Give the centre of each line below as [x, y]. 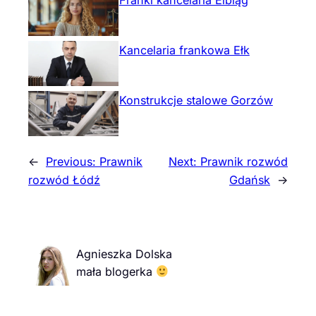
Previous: [73, 161]
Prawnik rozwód [244, 161]
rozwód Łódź [64, 180]
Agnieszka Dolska [124, 254]
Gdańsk [250, 180]
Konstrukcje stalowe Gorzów [196, 100]
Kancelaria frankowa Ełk [184, 50]
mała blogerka [116, 272]
